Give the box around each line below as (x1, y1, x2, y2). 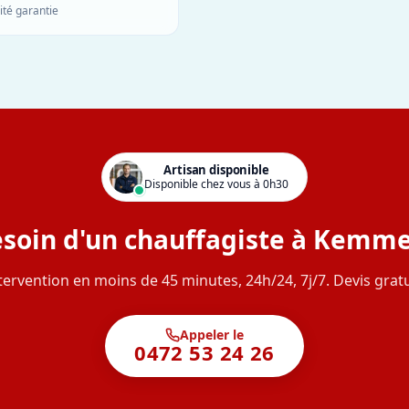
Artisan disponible (163, 162, 269, 179)
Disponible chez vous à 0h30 (144, 176, 288, 193)
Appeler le (179, 325, 244, 343)
